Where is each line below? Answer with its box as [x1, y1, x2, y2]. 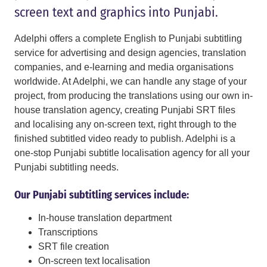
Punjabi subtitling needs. [14, 162, 119, 173]
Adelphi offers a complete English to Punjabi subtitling [14, 33, 242, 44]
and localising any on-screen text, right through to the [14, 119, 237, 130]
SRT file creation [38, 241, 109, 252]
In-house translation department [38, 213, 172, 223]
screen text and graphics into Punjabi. [14, 4, 218, 21]
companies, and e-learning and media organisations [14, 62, 234, 73]
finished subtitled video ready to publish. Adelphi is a [14, 133, 235, 144]
